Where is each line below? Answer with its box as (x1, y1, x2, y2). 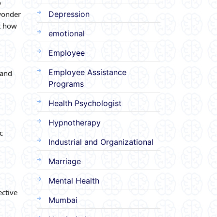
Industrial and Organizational (48, 137, 154, 147)
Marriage (48, 156, 81, 166)
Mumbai (48, 195, 77, 205)
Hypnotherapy (48, 117, 101, 127)
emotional (48, 28, 85, 38)
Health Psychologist (48, 98, 122, 108)
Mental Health (48, 175, 99, 186)
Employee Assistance (48, 67, 126, 77)
